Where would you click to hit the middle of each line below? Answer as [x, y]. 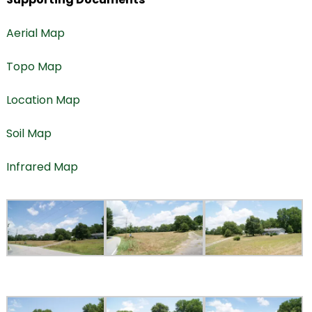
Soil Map [29, 134]
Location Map [43, 100]
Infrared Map [42, 167]
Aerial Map [35, 33]
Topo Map [34, 67]
